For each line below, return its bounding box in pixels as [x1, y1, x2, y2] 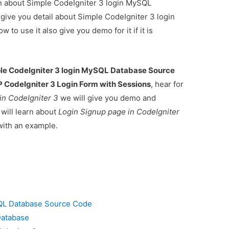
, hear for [151, 79, 184, 89]
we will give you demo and [58, 93, 156, 103]
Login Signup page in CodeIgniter [58, 107, 180, 117]
